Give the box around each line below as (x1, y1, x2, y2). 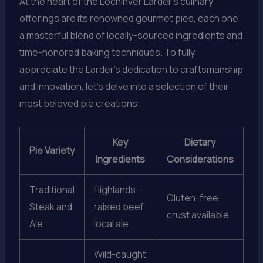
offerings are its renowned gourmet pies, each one (19, 11, 238, 25)
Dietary (184, 136, 216, 149)
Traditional (29, 183, 75, 197)
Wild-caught (93, 248, 146, 261)
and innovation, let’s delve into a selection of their (19, 79, 229, 93)
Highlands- (93, 183, 140, 197)
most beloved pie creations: (19, 96, 140, 110)
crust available (166, 208, 229, 222)
